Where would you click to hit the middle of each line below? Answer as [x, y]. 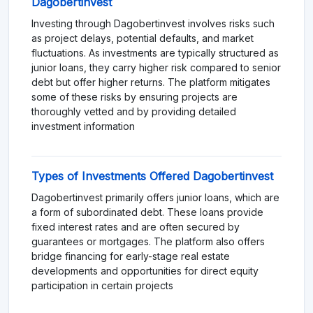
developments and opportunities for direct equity [145, 270]
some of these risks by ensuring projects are [134, 96]
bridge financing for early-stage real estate [131, 256]
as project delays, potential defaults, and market [143, 38]
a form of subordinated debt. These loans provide [147, 212]
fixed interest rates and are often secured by [136, 226]
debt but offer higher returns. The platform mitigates [151, 82]
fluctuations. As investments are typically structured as [155, 52]
